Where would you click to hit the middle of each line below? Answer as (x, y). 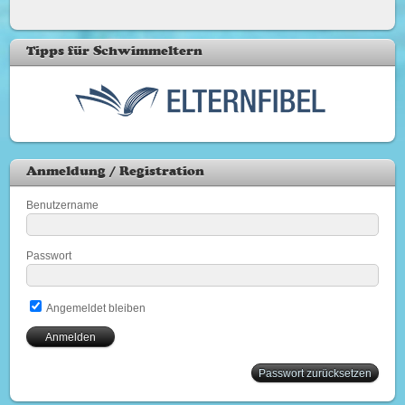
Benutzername (63, 205)
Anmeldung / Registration (116, 172)
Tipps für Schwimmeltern (115, 52)
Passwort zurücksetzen (315, 372)
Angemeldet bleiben (95, 307)
